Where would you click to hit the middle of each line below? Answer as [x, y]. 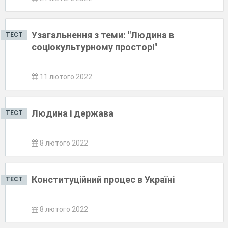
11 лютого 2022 [65, 77]
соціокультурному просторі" [94, 47]
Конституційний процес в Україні [103, 179]
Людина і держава [73, 113]
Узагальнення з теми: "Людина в [103, 35]
